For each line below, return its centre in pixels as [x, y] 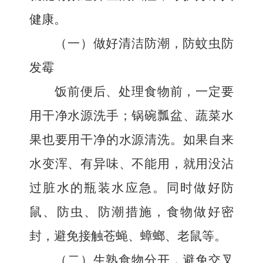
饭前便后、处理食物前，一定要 [144, 92]
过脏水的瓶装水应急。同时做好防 [131, 188]
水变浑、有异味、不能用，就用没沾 [131, 164]
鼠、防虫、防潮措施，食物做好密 [131, 212]
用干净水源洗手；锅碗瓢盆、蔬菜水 [131, 116]
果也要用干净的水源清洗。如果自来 [131, 140]
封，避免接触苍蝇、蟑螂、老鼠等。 [128, 236]
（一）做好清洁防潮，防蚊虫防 [144, 43]
